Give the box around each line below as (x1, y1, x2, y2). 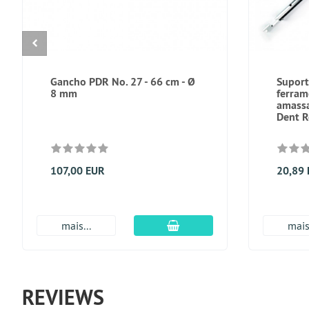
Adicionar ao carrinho (179, 218, 279, 232)
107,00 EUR (50, 163, 105, 178)
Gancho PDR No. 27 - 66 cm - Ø (50, 74, 195, 89)
